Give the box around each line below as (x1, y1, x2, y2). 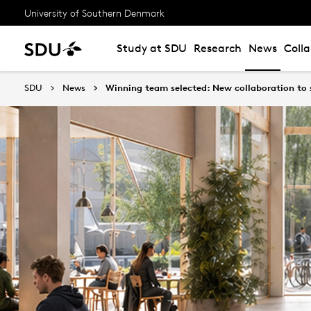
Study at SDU (117, 42, 187, 55)
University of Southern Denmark (24, 6, 165, 19)
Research (194, 42, 242, 55)
